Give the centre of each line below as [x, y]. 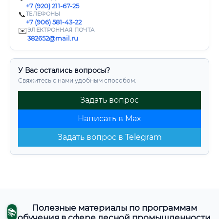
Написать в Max [109, 119]
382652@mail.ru [53, 38]
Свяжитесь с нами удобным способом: [77, 80]
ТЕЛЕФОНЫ [43, 14]
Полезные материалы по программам [114, 208]
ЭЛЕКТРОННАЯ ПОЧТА [61, 30]
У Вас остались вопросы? [64, 70]
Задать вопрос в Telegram [109, 137]
